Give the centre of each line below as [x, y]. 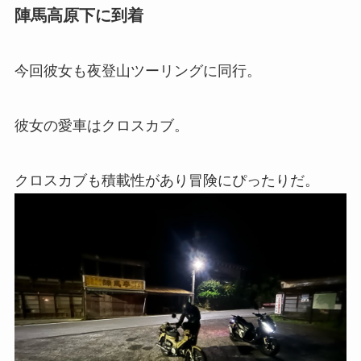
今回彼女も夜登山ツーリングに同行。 [137, 71]
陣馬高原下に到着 [79, 15]
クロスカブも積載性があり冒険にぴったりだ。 [166, 180]
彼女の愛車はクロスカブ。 [101, 125]
